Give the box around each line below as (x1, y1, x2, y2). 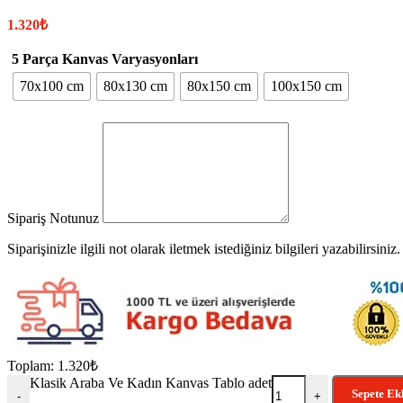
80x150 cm (187, 77, 251, 94)
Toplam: (7, 357, 54, 373)
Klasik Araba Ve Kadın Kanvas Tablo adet (30, 374, 272, 390)
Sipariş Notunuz (7, 210, 103, 226)
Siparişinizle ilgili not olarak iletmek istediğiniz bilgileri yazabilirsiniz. (7, 240, 400, 256)
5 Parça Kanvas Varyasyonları (12, 50, 198, 67)
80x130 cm (103, 77, 167, 94)
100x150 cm (271, 77, 342, 94)
